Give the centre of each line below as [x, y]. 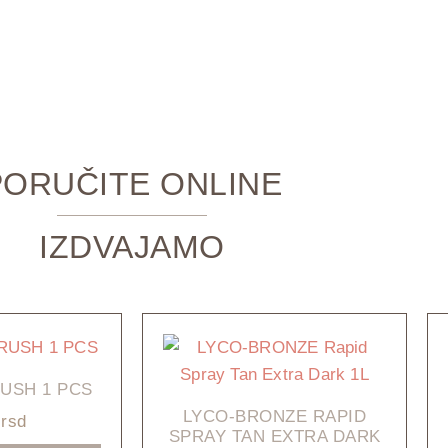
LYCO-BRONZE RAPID [274, 416]
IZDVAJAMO [132, 247]
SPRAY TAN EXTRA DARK [274, 436]
